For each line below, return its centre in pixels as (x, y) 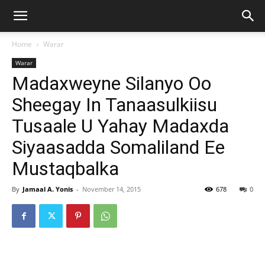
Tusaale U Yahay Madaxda (120, 126)
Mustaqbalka (65, 169)
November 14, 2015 (112, 189)
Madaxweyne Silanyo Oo (112, 83)
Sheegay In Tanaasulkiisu (114, 105)
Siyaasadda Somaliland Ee (118, 147)
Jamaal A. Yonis (48, 189)
